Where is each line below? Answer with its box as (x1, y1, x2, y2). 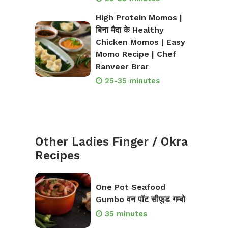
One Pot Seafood (95, 182, 165, 192)
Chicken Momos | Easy (95, 37, 185, 47)
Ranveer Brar (95, 62, 149, 72)
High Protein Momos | (95, 13, 182, 23)
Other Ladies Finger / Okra (35, 135, 188, 149)
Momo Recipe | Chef (95, 49, 176, 60)
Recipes (35, 149, 80, 163)
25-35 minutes (104, 76, 160, 86)
